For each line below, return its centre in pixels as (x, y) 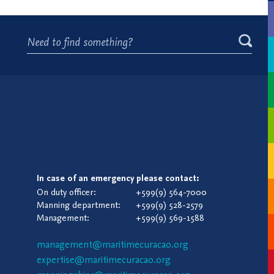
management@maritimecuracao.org (113, 245)
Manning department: (79, 206)
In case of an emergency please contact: (118, 179)
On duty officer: (66, 193)
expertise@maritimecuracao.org (104, 261)
